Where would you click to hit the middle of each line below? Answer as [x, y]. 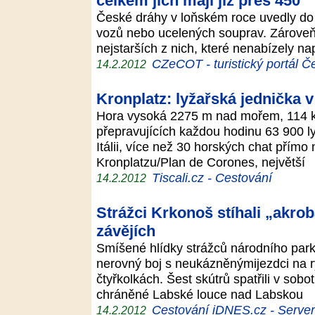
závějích [126, 231]
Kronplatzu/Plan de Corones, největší [204, 162]
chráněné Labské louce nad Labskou [201, 294]
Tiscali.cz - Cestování [212, 178]
